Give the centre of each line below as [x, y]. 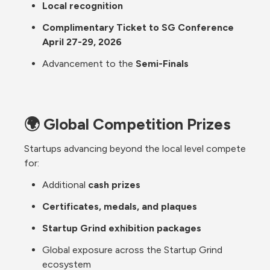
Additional [65, 184]
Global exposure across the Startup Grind [132, 250]
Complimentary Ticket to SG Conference [138, 27]
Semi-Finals [162, 63]
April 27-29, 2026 [82, 42]
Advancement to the [89, 63]
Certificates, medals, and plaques [120, 206]
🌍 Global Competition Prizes [127, 124]
